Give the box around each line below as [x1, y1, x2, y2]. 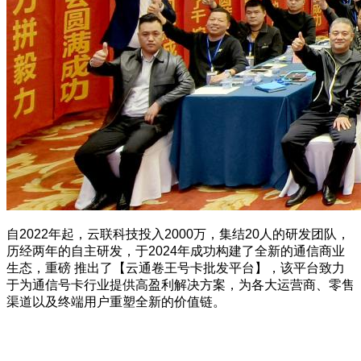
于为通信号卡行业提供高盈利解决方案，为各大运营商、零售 [6, 277, 355, 292]
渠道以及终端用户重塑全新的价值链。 [6, 294, 226, 309]
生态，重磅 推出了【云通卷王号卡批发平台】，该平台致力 [6, 260, 345, 275]
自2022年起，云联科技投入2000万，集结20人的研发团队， [6, 226, 350, 241]
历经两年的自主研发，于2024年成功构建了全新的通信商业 [6, 243, 345, 258]
